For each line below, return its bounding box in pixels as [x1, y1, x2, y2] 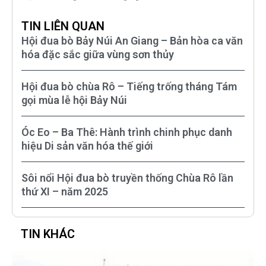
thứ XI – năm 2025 [21, 185, 108, 198]
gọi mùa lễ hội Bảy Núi [21, 93, 127, 106]
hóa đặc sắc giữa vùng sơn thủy [21, 47, 174, 61]
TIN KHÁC [21, 226, 75, 241]
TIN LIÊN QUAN [21, 18, 104, 33]
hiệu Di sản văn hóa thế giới [21, 139, 153, 152]
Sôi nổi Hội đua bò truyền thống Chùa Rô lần [21, 171, 233, 184]
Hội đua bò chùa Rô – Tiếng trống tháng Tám [21, 80, 237, 93]
